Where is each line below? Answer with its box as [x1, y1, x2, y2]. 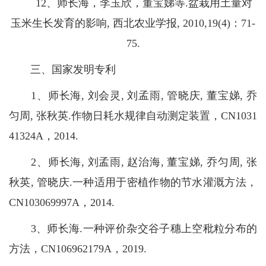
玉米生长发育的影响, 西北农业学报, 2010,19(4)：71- [11, 17, 255, 30]
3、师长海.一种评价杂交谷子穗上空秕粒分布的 [9, 223, 257, 235]
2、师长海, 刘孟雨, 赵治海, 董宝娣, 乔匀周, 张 [9, 156, 257, 169]
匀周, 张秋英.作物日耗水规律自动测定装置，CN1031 [9, 110, 257, 122]
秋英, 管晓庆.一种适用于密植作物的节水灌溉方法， [9, 176, 257, 189]
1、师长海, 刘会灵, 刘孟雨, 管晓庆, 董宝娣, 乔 [9, 90, 257, 102]
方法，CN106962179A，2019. [9, 243, 147, 255]
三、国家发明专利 [9, 64, 116, 76]
